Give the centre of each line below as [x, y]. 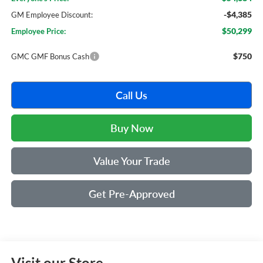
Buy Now [131, 128]
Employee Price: [38, 31]
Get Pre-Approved [131, 194]
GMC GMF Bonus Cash [50, 57]
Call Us [131, 95]
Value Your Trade [131, 161]
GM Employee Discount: [52, 15]
